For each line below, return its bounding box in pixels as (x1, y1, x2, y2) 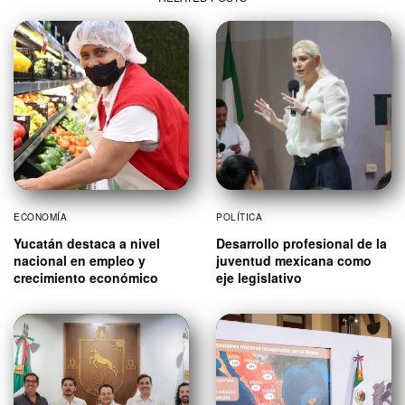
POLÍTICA (216, 210, 262, 223)
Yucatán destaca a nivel (14, 233, 160, 252)
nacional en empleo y (14, 250, 146, 269)
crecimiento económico (14, 268, 158, 287)
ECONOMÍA (14, 210, 67, 223)
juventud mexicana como (216, 250, 372, 269)
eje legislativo (216, 268, 302, 287)
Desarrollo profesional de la (216, 233, 387, 252)
